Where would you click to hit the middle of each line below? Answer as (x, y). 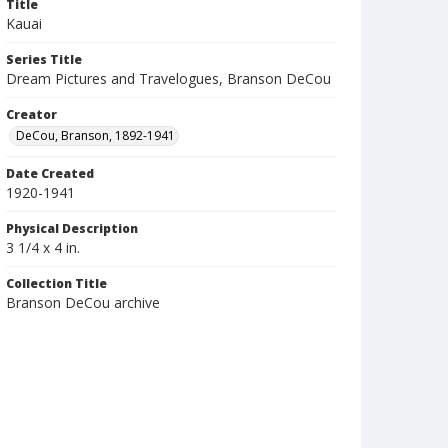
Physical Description (72, 228)
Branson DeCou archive (83, 302)
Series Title (44, 59)
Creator (31, 114)
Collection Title (56, 283)
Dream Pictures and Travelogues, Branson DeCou (168, 78)
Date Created (50, 173)
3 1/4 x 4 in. (43, 247)
